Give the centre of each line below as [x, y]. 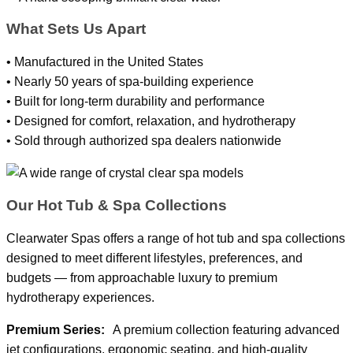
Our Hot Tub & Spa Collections [117, 205]
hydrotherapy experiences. [80, 297]
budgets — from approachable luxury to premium [142, 277]
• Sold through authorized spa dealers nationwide [144, 141]
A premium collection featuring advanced [222, 329]
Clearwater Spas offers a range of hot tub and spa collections [176, 238]
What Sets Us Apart [76, 29]
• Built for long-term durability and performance [136, 102]
